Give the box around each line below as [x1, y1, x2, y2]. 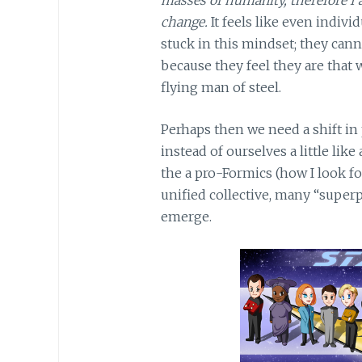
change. [160, 13, 208, 30]
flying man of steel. [160, 78, 281, 95]
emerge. [160, 208, 212, 225]
